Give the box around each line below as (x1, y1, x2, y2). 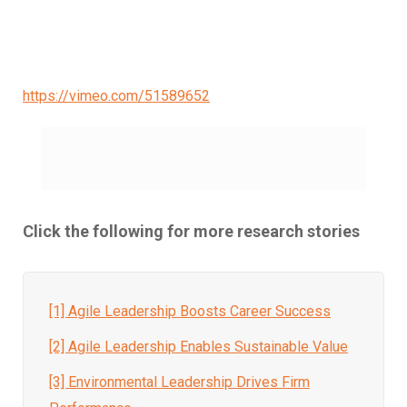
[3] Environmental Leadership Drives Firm (49, 372, 310, 391)
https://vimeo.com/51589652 (23, 86, 210, 104)
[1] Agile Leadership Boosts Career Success (49, 302, 331, 320)
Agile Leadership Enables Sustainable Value (68, 337, 348, 355)
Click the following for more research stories (23, 221, 360, 241)
